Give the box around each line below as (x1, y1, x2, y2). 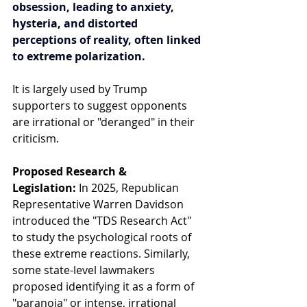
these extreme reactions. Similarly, (12, 245, 193, 261)
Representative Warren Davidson (12, 196, 186, 212)
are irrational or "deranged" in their (12, 114, 197, 130)
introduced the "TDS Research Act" (12, 212, 194, 228)
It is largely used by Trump (12, 81, 150, 97)
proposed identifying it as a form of (12, 278, 197, 294)
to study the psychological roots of (12, 229, 194, 245)
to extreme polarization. (12, 48, 145, 64)
